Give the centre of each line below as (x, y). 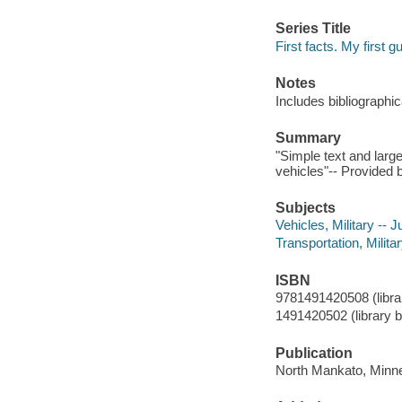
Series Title (313, 29)
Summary (308, 137)
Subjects (305, 207)
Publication (314, 353)
